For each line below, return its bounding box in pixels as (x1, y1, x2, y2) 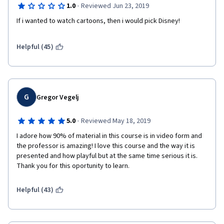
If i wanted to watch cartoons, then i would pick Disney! (16, 16, 180, 26)
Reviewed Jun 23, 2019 (80, 1, 149, 11)
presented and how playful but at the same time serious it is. (16, 151, 197, 161)
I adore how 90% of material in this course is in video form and (16, 131, 202, 141)
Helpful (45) (16, 42, 53, 52)
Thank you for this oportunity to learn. (16, 161, 131, 171)
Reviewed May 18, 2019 (80, 116, 150, 126)
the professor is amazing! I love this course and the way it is (16, 141, 195, 151)
